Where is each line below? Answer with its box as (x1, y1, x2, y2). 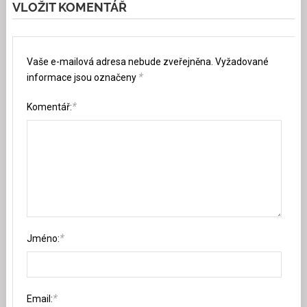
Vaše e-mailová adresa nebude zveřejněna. (27, 56, 214, 68)
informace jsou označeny (27, 72, 139, 84)
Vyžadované (215, 56, 269, 68)
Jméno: (27, 233, 60, 245)
